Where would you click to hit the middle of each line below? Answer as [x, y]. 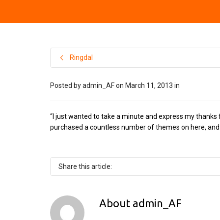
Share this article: [85, 166]
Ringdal [81, 57]
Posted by [66, 85]
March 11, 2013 [149, 85]
